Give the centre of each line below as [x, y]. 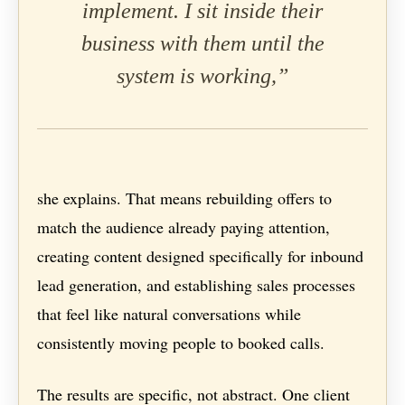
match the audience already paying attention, [184, 227]
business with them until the [202, 44]
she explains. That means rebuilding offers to [185, 198]
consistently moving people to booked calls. [181, 343]
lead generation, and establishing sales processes [197, 285]
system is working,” [202, 76]
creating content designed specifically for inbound [201, 256]
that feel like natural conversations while [170, 314]
